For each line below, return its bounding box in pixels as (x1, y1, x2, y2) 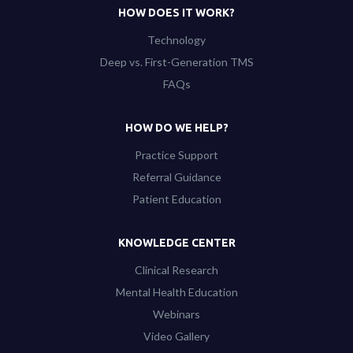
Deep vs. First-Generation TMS (99, 54, 254, 69)
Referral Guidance (132, 169, 221, 184)
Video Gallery (143, 329, 210, 343)
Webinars (153, 307, 200, 321)
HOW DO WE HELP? (124, 121, 229, 134)
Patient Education (132, 191, 221, 206)
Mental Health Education (115, 284, 238, 299)
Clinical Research (135, 262, 218, 277)
